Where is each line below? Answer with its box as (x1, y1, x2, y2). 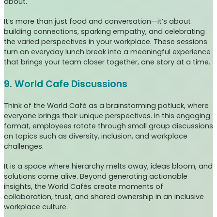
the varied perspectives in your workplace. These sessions (4, 37, 207, 47)
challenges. (4, 141, 46, 152)
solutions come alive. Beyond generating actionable (4, 171, 187, 182)
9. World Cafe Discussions (4, 77, 127, 91)
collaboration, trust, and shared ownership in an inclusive (4, 192, 204, 202)
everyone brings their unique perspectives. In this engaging (4, 111, 210, 121)
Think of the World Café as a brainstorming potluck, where (4, 101, 209, 111)
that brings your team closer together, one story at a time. (4, 57, 210, 67)
